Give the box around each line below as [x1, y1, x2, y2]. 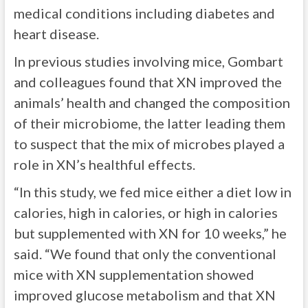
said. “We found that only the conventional [13, 245, 276, 262]
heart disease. [13, 25, 99, 42]
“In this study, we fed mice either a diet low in [13, 184, 291, 200]
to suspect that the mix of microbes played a [13, 135, 285, 152]
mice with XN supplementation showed [13, 266, 254, 283]
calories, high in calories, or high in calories [13, 204, 278, 221]
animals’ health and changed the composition [13, 94, 290, 111]
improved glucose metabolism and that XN [13, 287, 276, 303]
